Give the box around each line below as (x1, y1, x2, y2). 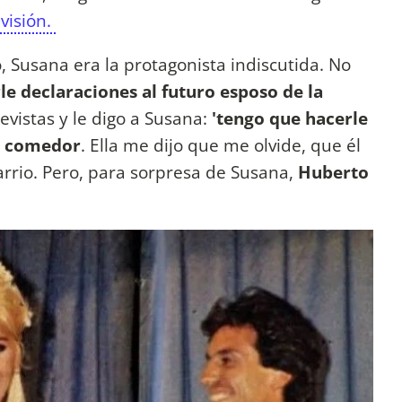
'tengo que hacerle (212, 105, 368, 130)
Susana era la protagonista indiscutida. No (11, 51, 351, 76)
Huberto (298, 159, 369, 184)
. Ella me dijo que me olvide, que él (81, 132, 361, 157)
